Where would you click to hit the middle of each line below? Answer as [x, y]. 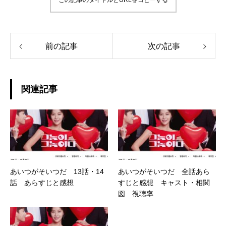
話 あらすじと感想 [42, 183]
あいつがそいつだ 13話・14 [57, 172]
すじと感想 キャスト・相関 [164, 183]
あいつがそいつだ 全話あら [164, 172]
